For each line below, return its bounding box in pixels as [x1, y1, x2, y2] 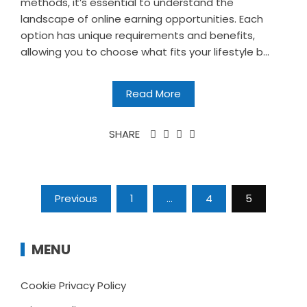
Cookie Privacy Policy [21, 278, 126, 293]
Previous [55, 191, 97, 206]
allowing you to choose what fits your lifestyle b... [21, 45, 269, 60]
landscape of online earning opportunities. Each [21, 12, 263, 27]
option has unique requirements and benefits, [21, 28, 255, 43]
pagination [20, 203, 123, 228]
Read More [126, 86, 181, 101]
